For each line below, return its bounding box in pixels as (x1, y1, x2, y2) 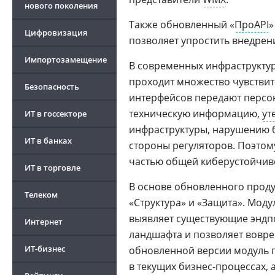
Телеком (25, 189, 58, 200)
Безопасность (25, 81, 79, 92)
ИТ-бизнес (25, 243, 65, 254)
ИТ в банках (25, 135, 72, 146)
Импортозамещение (25, 54, 107, 65)
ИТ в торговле (25, 162, 80, 173)
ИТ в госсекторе (25, 108, 87, 119)
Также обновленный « (129, 18, 234, 31)
